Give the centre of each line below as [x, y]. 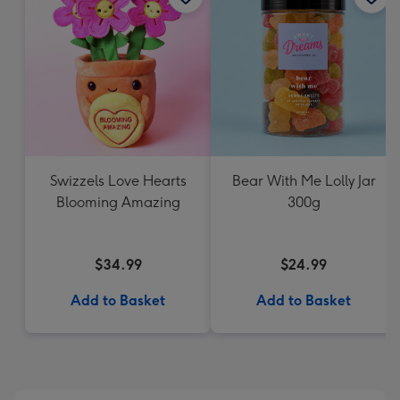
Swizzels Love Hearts [118, 181]
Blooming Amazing [118, 202]
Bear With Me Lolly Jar [304, 181]
